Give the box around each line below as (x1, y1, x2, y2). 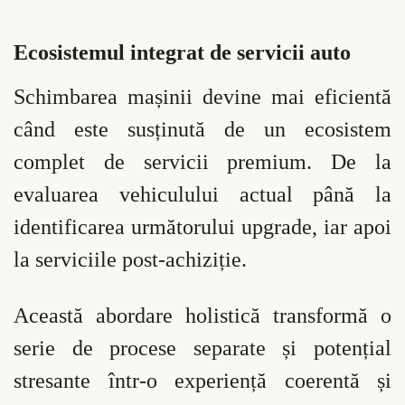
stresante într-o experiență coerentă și (14, 368, 391, 392)
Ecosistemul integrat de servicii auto (14, 41, 351, 65)
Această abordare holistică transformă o (14, 303, 391, 327)
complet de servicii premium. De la (14, 150, 391, 174)
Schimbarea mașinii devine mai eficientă (14, 85, 391, 109)
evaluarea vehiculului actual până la (14, 183, 391, 207)
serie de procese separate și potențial (14, 335, 391, 360)
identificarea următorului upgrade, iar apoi (14, 215, 391, 240)
